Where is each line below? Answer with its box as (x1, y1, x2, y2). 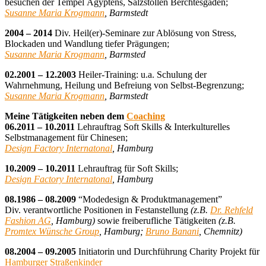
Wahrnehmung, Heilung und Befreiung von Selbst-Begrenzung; (5, 80, 244, 91)
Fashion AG (5, 216, 51, 226)
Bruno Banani (145, 226, 199, 237)
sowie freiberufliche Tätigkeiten (95, 216, 218, 226)
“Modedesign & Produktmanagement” (76, 194, 222, 205)
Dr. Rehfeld (210, 205, 253, 216)
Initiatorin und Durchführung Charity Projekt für (78, 246, 259, 257)
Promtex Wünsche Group (5, 226, 99, 237)
